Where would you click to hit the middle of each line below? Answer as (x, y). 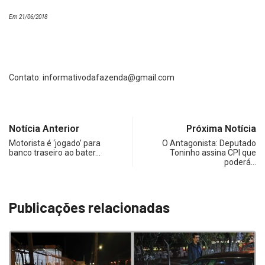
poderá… (240, 162)
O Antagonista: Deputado (209, 143)
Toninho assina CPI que (213, 153)
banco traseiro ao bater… (55, 153)
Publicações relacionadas (89, 208)
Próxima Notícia (221, 129)
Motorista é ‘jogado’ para (55, 143)
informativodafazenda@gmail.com (109, 78)
